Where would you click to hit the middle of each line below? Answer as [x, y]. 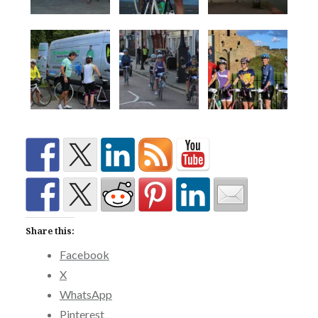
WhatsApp [86, 295]
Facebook [84, 255]
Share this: [50, 231]
